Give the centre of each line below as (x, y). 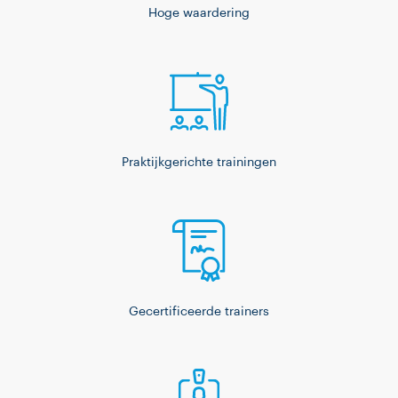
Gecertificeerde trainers (199, 312)
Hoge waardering (199, 14)
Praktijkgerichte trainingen (199, 163)
